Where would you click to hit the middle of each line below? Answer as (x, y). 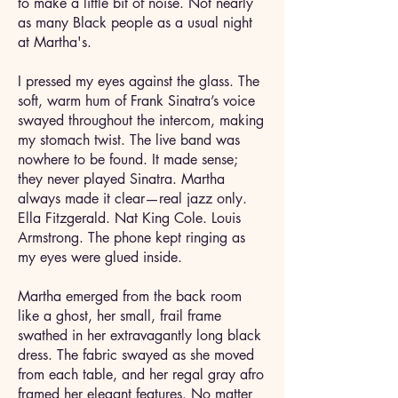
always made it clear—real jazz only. (132, 199)
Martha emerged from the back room (130, 296)
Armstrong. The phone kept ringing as (131, 238)
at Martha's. (57, 42)
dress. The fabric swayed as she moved (136, 355)
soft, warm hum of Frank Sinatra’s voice (136, 101)
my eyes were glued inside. (104, 257)
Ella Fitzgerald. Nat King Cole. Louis (129, 218)
